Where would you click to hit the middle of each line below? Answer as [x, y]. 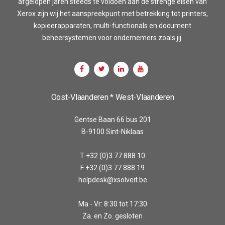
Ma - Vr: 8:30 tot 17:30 [113, 204]
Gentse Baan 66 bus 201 [113, 119]
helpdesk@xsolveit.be [113, 180]
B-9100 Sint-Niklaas [113, 131]
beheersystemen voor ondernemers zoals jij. [113, 37]
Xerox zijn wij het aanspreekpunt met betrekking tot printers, [113, 13]
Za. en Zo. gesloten [113, 216]
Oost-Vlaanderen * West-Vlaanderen [113, 97]
